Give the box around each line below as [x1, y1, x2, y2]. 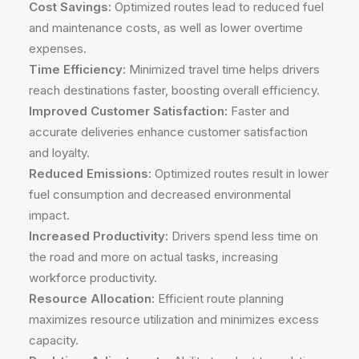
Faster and [228, 103, 289, 119]
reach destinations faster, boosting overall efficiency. [29, 83, 320, 98]
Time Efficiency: [29, 62, 126, 77]
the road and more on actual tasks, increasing [29, 249, 278, 264]
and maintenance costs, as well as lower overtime [29, 20, 303, 35]
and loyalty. [29, 145, 90, 160]
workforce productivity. [29, 270, 157, 285]
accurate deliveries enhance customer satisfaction [29, 124, 308, 139]
